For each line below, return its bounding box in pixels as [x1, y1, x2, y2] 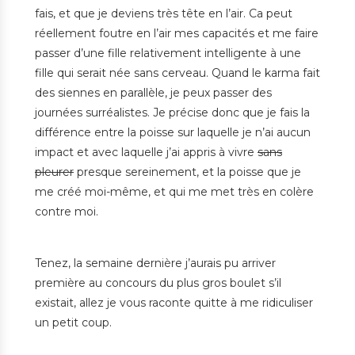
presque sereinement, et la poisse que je [74, 165, 301, 180]
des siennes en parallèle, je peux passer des [35, 86, 272, 101]
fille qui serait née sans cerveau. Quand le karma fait [35, 66, 320, 81]
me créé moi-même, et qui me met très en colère [35, 185, 314, 200]
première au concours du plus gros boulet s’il [35, 276, 281, 291]
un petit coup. [35, 315, 112, 330]
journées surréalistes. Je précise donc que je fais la [35, 105, 310, 120]
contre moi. [35, 204, 98, 219]
